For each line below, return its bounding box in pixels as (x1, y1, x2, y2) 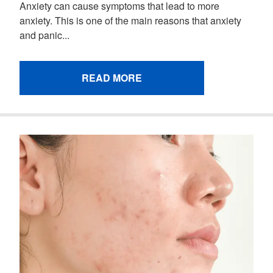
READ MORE (82, 71, 142, 85)
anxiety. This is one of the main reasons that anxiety (19, 13, 241, 28)
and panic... (19, 28, 69, 43)
